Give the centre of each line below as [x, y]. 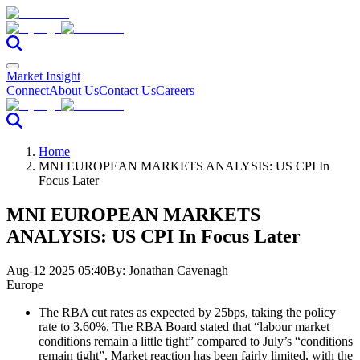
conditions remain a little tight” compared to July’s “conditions [196, 341]
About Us [74, 90]
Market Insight [43, 76]
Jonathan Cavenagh [178, 270]
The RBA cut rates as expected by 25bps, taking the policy [187, 312]
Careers [175, 90]
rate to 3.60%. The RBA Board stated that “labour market [184, 326]
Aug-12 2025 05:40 [57, 270]
